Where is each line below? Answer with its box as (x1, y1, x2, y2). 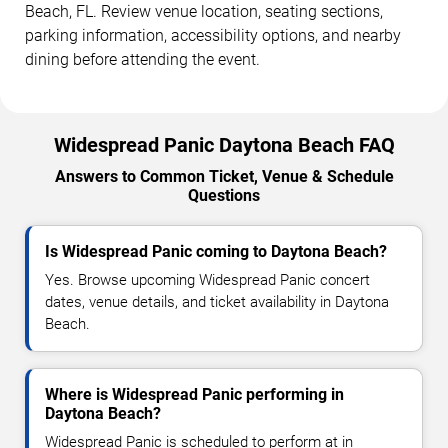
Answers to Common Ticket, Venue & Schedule (54, 167, 394, 187)
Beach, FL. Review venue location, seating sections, (25, 2, 383, 22)
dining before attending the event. (25, 50, 260, 70)
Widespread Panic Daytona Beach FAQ (53, 133, 395, 158)
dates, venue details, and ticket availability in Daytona (45, 293, 389, 312)
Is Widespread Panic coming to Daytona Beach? (45, 242, 387, 262)
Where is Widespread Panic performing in (45, 385, 344, 405)
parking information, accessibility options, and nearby (25, 26, 401, 46)
